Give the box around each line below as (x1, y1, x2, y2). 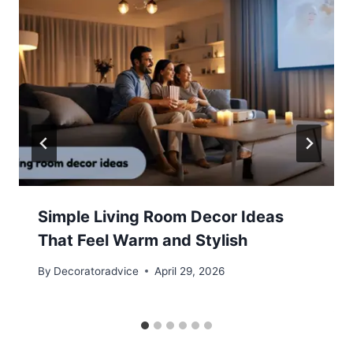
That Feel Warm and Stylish (38, 230, 247, 250)
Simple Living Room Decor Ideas (38, 206, 284, 226)
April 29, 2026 (154, 264, 225, 277)
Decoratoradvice (54, 264, 139, 277)
